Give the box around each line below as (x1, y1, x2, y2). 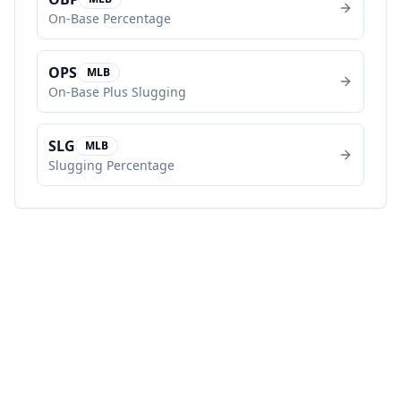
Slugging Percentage (48, 157, 175, 174)
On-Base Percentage (48, 10, 171, 27)
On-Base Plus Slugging (48, 83, 186, 100)
